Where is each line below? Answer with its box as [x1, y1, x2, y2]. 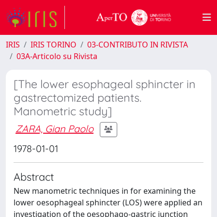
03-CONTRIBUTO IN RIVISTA [87, 39, 188, 50]
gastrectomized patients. [14, 91, 141, 105]
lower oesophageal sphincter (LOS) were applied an [14, 197, 202, 208]
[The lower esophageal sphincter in [14, 77, 196, 91]
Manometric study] [14, 104, 112, 118]
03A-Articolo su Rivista [16, 51, 97, 62]
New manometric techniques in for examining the [14, 186, 196, 196]
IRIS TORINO [31, 39, 77, 50]
